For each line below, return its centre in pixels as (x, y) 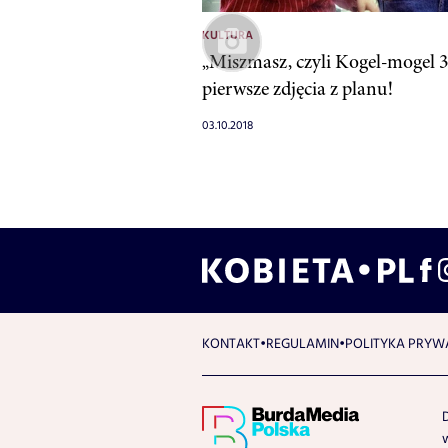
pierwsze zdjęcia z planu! (297, 88)
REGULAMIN (302, 343)
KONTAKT (231, 343)
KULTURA (227, 35)
